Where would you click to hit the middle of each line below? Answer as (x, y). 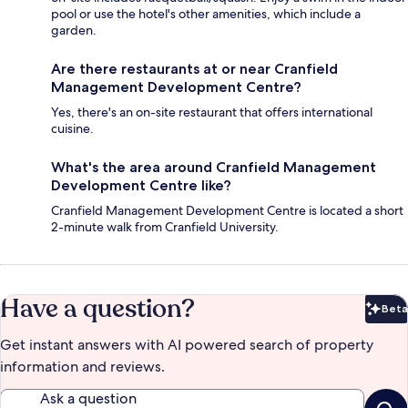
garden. (74, 30)
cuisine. (72, 128)
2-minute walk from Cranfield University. (165, 226)
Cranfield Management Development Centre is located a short (227, 210)
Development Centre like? (141, 185)
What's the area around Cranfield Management (214, 167)
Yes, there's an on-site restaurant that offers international (212, 112)
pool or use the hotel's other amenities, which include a (206, 13)
